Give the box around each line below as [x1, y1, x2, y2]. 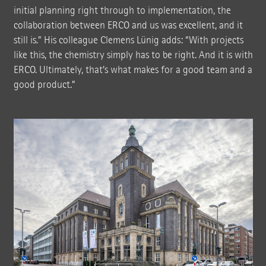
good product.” [13, 78, 75, 91]
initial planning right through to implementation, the [13, 4, 231, 17]
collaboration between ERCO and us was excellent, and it [13, 19, 243, 32]
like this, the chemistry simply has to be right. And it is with [13, 49, 253, 62]
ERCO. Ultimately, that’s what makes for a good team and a [13, 64, 252, 77]
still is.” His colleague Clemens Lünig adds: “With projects [13, 34, 243, 47]
